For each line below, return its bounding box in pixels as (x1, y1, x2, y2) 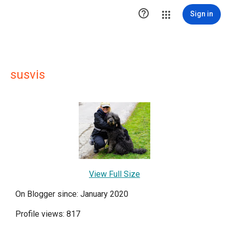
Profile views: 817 (15, 209, 80, 219)
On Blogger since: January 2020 (15, 189, 128, 199)
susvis (10, 67, 45, 82)
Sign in (190, 10, 213, 18)
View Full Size (89, 169, 140, 179)
